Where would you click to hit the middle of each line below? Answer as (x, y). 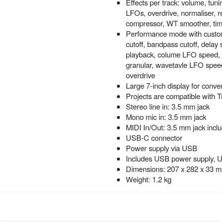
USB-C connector (154, 138)
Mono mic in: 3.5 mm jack (166, 117)
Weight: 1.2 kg (148, 179)
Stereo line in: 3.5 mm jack (167, 106)
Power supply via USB (161, 148)
